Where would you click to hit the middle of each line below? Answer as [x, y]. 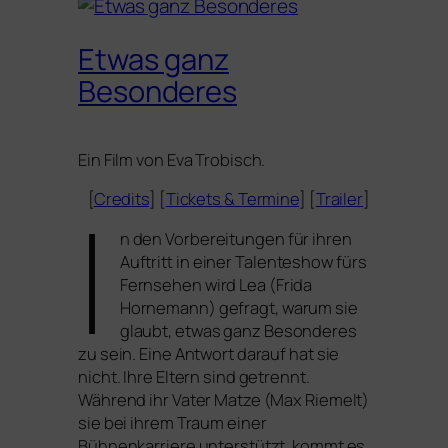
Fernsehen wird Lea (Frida [216, 284]
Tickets [194, 199]
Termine [267, 199]
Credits [121, 199]
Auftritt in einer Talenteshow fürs [243, 261]
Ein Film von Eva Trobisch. [173, 159]
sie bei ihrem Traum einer [172, 422]
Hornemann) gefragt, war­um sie [238, 307]
